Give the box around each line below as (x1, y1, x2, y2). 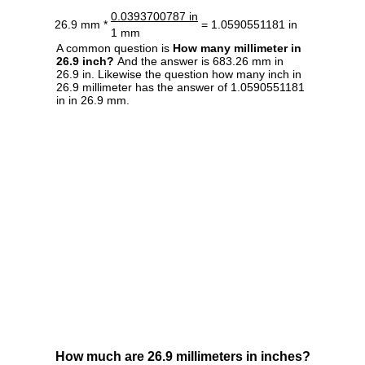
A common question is (56, 41, 173, 55)
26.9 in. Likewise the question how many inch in (56, 67, 301, 81)
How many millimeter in (173, 41, 301, 55)
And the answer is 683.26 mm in (114, 54, 284, 68)
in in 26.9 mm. (56, 93, 130, 107)
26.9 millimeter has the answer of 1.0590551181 (56, 80, 305, 94)
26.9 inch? (56, 54, 114, 68)
